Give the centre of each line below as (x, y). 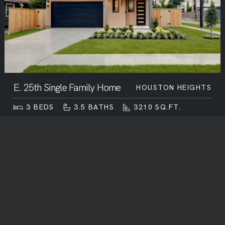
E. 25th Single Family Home (67, 87)
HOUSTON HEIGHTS (174, 87)
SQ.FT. (167, 107)
